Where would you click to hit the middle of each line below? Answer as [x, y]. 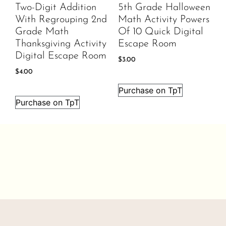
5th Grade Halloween [164, 8]
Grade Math [42, 32]
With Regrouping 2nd [61, 20]
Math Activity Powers [164, 20]
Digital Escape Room [61, 56]
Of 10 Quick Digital [161, 32]
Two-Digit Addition [56, 8]
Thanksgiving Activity [61, 44]
